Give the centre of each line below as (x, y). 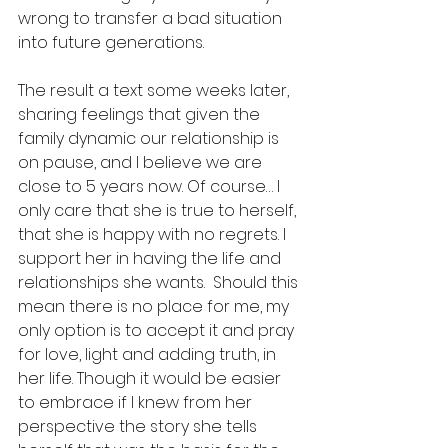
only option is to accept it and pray (158, 330)
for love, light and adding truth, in (149, 354)
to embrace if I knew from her (137, 402)
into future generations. (113, 42)
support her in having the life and (151, 258)
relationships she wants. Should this (160, 282)
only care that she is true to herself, (159, 210)
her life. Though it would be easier (151, 378)
